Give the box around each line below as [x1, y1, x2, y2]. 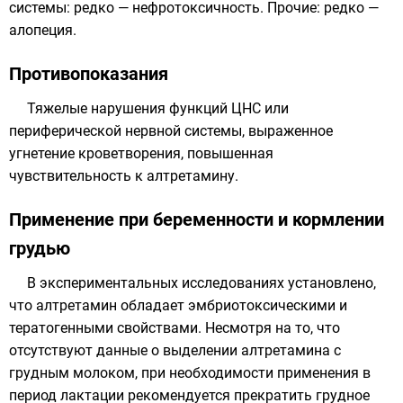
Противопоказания [9, 63, 168, 85]
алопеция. [9, 22, 76, 39]
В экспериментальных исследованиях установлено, [27, 274, 376, 291]
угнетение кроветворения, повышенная [9, 145, 273, 162]
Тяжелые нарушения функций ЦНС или [27, 100, 289, 117]
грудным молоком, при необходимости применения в [9, 364, 371, 381]
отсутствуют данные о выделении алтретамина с [9, 342, 341, 359]
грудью [9, 237, 70, 259]
